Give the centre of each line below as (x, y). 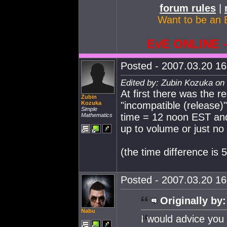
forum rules (188, 8)
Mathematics (97, 115)
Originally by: (193, 200)
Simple (89, 109)
